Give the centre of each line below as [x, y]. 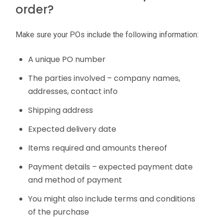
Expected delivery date [72, 129]
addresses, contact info [73, 91]
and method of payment [75, 180]
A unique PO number [67, 59]
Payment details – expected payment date [110, 167]
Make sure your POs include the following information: [107, 35]
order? [35, 10]
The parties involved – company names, [104, 78]
